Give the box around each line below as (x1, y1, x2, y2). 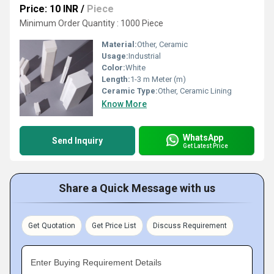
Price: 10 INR (20, 3, 78, 15)
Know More (102, 99, 147, 109)
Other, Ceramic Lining (158, 86, 232, 95)
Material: (102, 40, 137, 49)
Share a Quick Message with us (59, 182, 215, 194)
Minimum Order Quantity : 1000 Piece (20, 18, 163, 28)
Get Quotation (28, 221, 75, 230)
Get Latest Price (183, 142, 228, 149)
